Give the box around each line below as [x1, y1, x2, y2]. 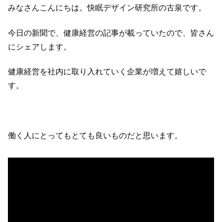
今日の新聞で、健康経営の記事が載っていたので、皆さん [8, 28, 214, 37]
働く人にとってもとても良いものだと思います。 [8, 131, 182, 140]
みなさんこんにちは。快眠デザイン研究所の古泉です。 [8, 3, 206, 12]
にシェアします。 [8, 42, 71, 51]
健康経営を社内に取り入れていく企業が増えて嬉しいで [8, 67, 206, 76]
